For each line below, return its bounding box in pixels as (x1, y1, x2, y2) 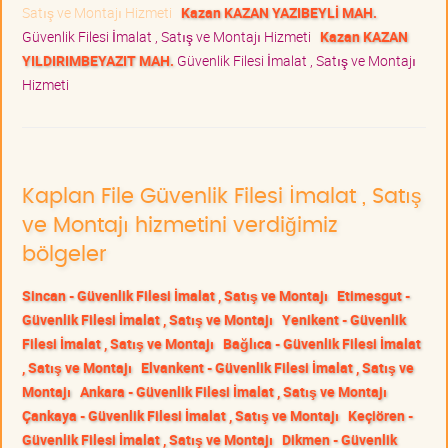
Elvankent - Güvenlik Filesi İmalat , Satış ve (141, 357, 414, 377)
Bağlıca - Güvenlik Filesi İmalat (223, 333, 421, 353)
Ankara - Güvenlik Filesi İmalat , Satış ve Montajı (80, 381, 387, 401)
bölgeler (22, 243, 107, 265)
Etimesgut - (337, 285, 410, 305)
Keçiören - (348, 405, 413, 425)
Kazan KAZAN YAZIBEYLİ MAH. (181, 2, 377, 22)
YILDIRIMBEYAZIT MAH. (22, 50, 174, 70)
